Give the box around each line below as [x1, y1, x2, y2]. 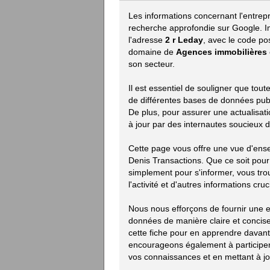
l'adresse [128, 35, 165, 45]
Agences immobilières [176, 47, 267, 57]
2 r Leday [165, 35, 203, 45]
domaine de [128, 47, 176, 57]
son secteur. [128, 59, 175, 69]
